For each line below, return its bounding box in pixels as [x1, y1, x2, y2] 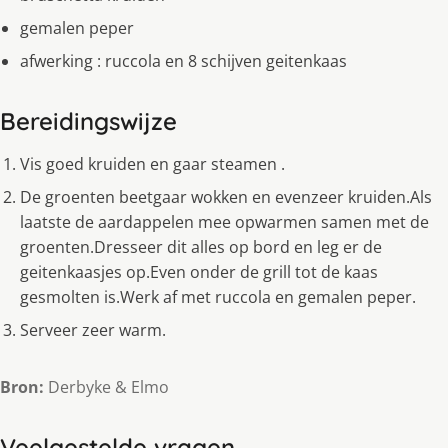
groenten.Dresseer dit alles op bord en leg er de [20, 236, 382, 259]
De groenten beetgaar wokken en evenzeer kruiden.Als [20, 186, 432, 209]
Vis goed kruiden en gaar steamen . [20, 153, 285, 176]
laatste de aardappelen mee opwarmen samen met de [20, 211, 429, 234]
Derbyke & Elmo [44, 376, 169, 399]
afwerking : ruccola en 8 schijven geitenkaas [20, 50, 347, 73]
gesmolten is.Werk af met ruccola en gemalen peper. [20, 286, 416, 309]
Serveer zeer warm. [20, 319, 166, 342]
